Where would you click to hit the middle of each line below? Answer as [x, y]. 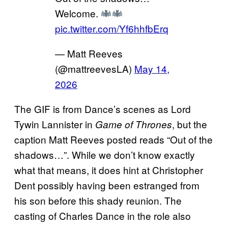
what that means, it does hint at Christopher [109, 170]
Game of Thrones [134, 124]
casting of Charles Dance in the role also [103, 216]
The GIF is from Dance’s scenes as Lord [103, 109]
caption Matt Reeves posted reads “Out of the [113, 139]
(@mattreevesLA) [95, 69]
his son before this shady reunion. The [98, 201]
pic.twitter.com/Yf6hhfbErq [112, 28]
